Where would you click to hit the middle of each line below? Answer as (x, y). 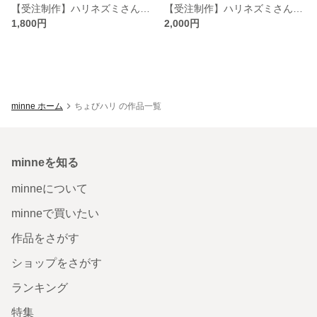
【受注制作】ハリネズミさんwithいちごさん (298, 8)
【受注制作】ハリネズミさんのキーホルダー (145, 8)
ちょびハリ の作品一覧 (118, 106)
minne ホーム (37, 106)
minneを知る (45, 162)
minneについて (50, 188)
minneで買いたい (55, 213)
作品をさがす (45, 238)
